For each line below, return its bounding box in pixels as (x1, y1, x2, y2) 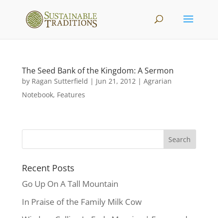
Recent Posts (21, 162, 74, 174)
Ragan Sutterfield (31, 76, 88, 86)
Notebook (21, 90, 53, 99)
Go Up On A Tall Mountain (21, 178, 118, 189)
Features (56, 90, 85, 99)
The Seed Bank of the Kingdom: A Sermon (21, 65, 174, 76)
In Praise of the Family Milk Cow (21, 196, 142, 207)
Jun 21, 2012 (95, 76, 136, 86)
